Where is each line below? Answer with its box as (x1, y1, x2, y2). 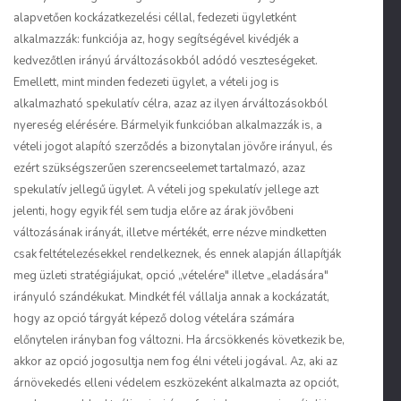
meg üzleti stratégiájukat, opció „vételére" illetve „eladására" (13, 268, 328, 284)
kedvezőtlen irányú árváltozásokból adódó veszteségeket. (13, 53, 318, 69)
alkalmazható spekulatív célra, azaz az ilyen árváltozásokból (13, 96, 328, 112)
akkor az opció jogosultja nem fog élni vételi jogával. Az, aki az (13, 354, 337, 370)
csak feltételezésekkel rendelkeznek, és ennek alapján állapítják (13, 246, 341, 262)
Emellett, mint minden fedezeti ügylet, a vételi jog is (13, 74, 279, 90)
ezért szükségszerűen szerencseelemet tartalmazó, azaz (13, 160, 305, 176)
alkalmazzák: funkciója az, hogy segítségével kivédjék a (13, 31, 299, 47)
